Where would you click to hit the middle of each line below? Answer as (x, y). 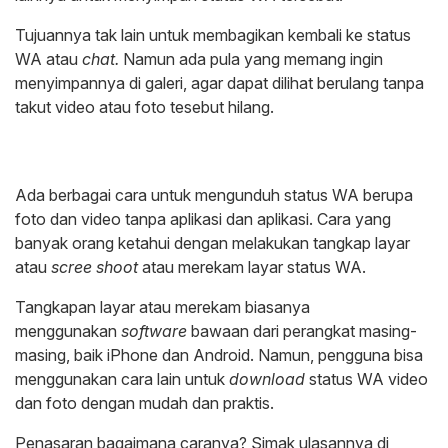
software (154, 331)
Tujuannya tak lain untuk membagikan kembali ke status (213, 35)
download (267, 379)
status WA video (366, 379)
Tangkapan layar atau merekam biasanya (162, 307)
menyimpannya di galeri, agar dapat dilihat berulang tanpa (219, 83)
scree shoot (94, 267)
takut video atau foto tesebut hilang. (144, 107)
